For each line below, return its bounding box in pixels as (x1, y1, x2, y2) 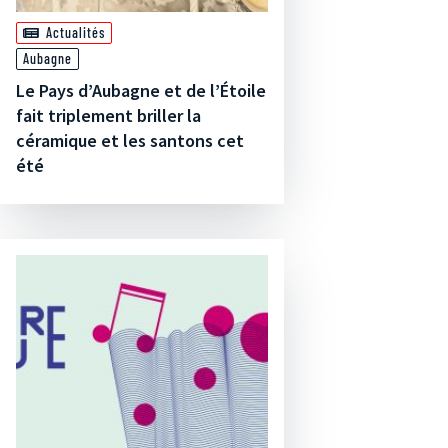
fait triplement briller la (16, 104, 201, 127)
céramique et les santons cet (16, 129, 244, 152)
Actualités (46, 24, 105, 41)
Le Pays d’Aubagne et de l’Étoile (16, 79, 266, 102)
